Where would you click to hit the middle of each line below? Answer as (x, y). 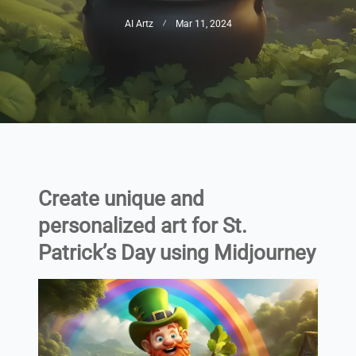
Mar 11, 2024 (203, 23)
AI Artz (139, 23)
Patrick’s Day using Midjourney (177, 253)
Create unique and (121, 199)
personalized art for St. (143, 226)
